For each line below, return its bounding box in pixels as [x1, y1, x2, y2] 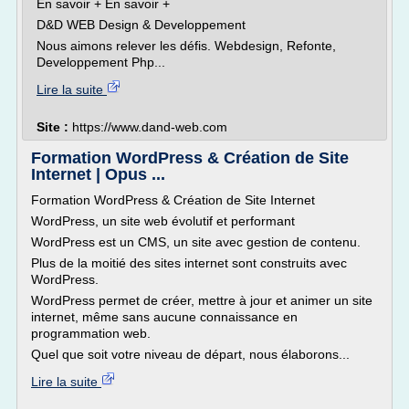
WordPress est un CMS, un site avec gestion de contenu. [31, 235, 361, 249]
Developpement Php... [37, 55, 165, 69]
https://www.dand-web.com [72, 120, 227, 134]
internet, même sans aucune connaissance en [31, 309, 298, 324]
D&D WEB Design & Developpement [37, 17, 246, 32]
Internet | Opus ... [31, 165, 165, 184]
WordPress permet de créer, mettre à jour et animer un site [31, 293, 372, 308]
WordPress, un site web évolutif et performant [31, 214, 295, 228]
